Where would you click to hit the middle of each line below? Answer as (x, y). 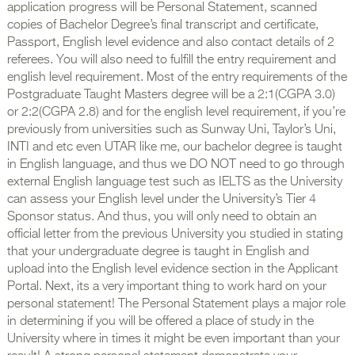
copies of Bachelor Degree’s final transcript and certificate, (162, 26)
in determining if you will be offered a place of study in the (160, 322)
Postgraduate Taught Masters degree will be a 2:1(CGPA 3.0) (171, 95)
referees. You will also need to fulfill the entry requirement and (171, 61)
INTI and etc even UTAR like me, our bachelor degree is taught (174, 148)
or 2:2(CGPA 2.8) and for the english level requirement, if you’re (176, 113)
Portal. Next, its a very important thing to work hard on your (166, 287)
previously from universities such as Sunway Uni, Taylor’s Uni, (171, 130)
